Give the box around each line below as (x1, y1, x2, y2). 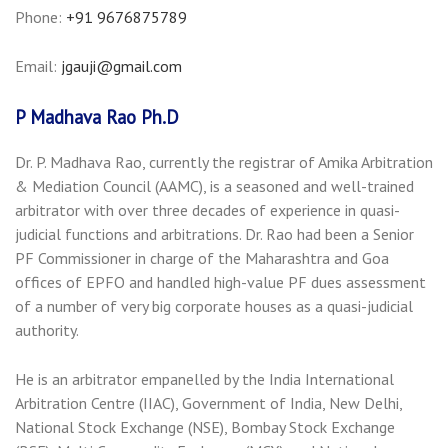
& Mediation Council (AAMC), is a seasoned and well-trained (15, 176, 414, 197)
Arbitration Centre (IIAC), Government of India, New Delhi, (15, 393, 402, 414)
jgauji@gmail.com (61, 56, 182, 77)
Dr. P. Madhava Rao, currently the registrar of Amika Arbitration (15, 152, 433, 173)
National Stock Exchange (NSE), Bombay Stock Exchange (15, 417, 395, 438)
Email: (15, 56, 61, 77)
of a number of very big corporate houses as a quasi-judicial (15, 296, 413, 317)
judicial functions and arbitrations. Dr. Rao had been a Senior (15, 224, 414, 245)
